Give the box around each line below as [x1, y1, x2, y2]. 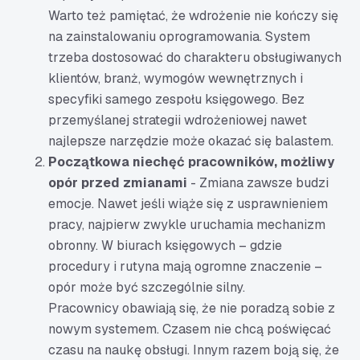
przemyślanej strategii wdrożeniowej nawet [48, 112, 307, 129]
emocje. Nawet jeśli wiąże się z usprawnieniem [48, 195, 328, 212]
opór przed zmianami [48, 174, 187, 191]
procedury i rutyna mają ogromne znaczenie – [48, 258, 322, 275]
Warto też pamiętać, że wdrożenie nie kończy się [48, 7, 338, 24]
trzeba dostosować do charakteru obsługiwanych [48, 49, 342, 66]
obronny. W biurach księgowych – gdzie [48, 237, 282, 254]
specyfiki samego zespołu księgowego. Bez [48, 91, 305, 108]
